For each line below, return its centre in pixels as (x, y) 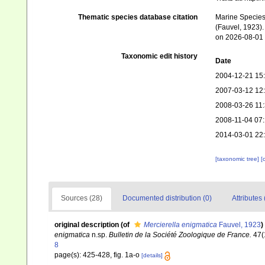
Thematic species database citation (138, 17)
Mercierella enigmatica (180, 225)
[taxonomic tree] (238, 159)
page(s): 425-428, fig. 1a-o (98, 255)
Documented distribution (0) (167, 198)
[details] (152, 256)
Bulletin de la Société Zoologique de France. (180, 235)
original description (87, 225)
